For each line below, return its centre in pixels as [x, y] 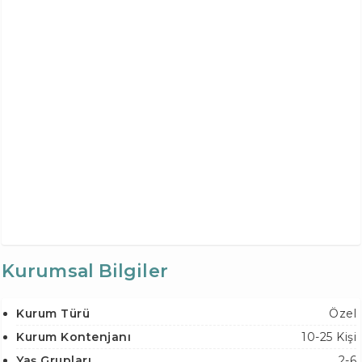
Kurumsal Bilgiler [85, 271]
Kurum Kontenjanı [74, 337]
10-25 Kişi [329, 337]
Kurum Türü [53, 313]
